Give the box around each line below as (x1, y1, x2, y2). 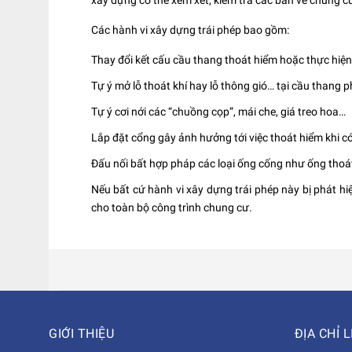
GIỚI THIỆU (49, 326, 114, 341)
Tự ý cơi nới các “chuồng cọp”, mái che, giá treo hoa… (91, 105, 346, 118)
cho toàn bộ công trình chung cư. (91, 201, 252, 214)
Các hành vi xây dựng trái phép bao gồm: (91, 24, 289, 36)
